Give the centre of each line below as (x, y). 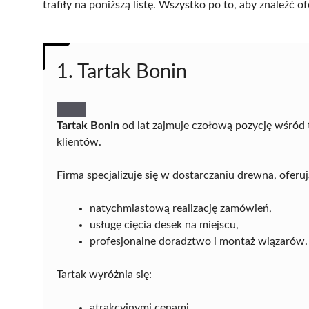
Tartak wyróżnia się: (104, 274)
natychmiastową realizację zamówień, (181, 208)
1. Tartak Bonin (122, 72)
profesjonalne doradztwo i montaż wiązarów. (199, 241)
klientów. (79, 142)
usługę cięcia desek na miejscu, (164, 225)
